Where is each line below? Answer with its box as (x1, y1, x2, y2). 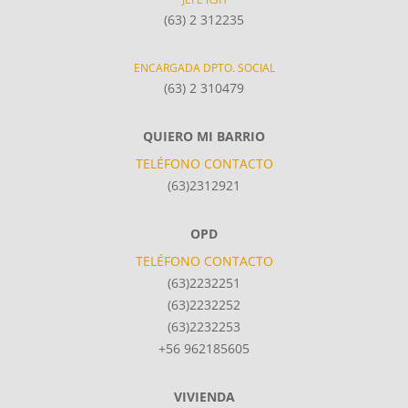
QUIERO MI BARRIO (143, 127, 265, 145)
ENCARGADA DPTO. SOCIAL (133, 59, 275, 76)
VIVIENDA (173, 387, 235, 405)
